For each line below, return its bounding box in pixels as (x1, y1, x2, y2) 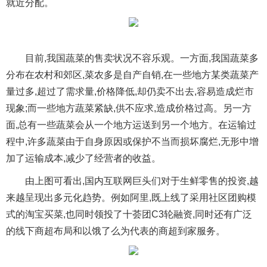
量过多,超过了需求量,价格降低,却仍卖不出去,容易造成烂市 (6, 86, 254, 97)
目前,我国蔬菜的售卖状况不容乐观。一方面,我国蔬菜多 (25, 53, 259, 63)
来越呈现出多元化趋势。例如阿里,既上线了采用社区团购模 (6, 193, 256, 203)
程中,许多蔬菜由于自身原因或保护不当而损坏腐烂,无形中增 (6, 136, 259, 147)
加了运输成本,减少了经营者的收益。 (6, 153, 161, 163)
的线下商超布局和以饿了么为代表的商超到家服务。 (6, 226, 225, 236)
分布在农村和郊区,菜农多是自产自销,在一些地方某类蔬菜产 (6, 70, 259, 80)
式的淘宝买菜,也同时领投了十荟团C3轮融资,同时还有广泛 (6, 209, 252, 219)
